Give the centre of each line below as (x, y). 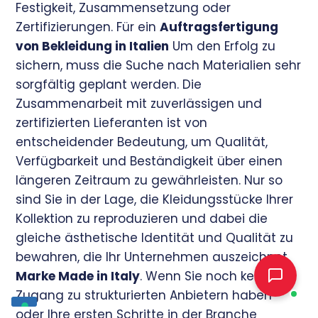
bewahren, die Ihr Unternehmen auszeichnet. (153, 257)
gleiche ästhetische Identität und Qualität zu (155, 238)
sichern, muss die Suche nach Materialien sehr (159, 65)
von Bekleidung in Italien (93, 46)
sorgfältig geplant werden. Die (109, 84)
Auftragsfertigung (219, 27)
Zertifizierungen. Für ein (88, 27)
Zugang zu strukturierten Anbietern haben (144, 295)
